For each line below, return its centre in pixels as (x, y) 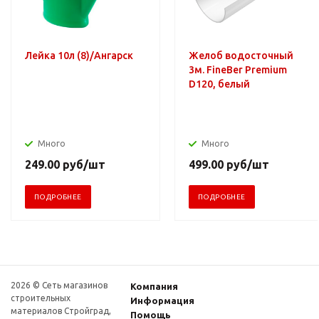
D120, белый (219, 84)
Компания (155, 286)
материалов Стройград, (61, 310)
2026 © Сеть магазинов (59, 285)
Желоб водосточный (241, 55)
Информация (163, 300)
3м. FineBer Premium (238, 69)
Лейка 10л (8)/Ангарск (79, 55)
